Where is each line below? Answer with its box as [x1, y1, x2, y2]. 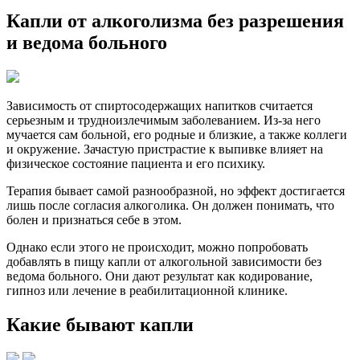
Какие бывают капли [6, 313, 194, 335]
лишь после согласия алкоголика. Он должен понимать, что [6, 198, 334, 212]
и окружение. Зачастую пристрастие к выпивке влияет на [6, 141, 323, 156]
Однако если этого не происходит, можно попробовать [6, 239, 308, 254]
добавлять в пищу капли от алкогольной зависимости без [6, 254, 321, 268]
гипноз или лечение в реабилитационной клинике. [6, 283, 288, 297]
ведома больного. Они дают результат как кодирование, [6, 268, 313, 283]
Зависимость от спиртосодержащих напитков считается [6, 98, 313, 112]
